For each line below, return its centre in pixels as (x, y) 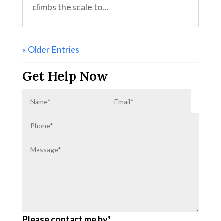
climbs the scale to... (70, 7)
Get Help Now (65, 76)
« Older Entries (51, 49)
